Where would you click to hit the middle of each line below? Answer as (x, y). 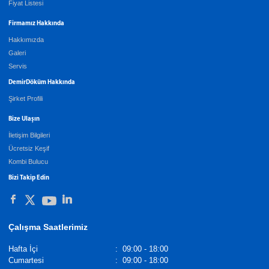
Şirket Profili (26, 98)
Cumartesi (26, 261)
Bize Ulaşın (24, 119)
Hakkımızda (26, 39)
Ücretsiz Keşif (29, 148)
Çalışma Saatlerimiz (48, 227)
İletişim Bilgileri (29, 135)
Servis (18, 66)
